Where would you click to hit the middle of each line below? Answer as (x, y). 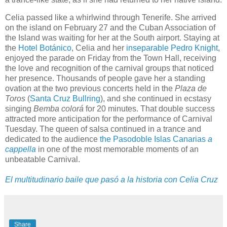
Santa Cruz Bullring (65, 99)
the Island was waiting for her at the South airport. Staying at (112, 38)
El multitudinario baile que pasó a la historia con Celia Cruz (111, 180)
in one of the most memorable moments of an (117, 149)
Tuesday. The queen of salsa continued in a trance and (103, 129)
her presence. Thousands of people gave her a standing (105, 79)
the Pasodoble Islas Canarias (154, 139)
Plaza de (191, 89)
